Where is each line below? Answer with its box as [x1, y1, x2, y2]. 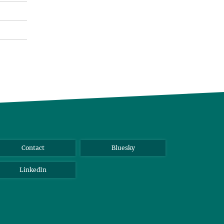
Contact [21, 144, 44, 151]
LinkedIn [19, 166, 46, 173]
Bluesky [111, 144, 135, 151]
